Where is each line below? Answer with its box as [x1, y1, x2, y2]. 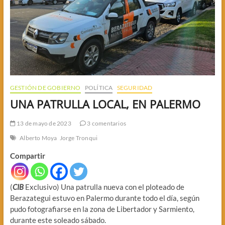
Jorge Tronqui [59, 134, 98, 142]
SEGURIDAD [117, 84, 153, 92]
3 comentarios [86, 120, 126, 128]
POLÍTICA [84, 84, 113, 92]
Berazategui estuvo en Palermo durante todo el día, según [10, 193, 199, 203]
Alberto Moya [20, 134, 57, 142]
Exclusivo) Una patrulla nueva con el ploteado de [23, 182, 184, 192]
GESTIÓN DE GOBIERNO [10, 84, 81, 92]
